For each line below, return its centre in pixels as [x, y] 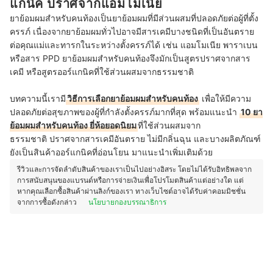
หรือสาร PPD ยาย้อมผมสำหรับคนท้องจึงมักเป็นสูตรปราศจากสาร [130, 58]
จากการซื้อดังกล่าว [48, 202]
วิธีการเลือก [89, 99]
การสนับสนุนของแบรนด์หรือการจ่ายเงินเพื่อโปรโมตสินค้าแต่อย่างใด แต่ [130, 180]
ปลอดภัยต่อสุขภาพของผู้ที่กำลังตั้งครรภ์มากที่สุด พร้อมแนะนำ [125, 112]
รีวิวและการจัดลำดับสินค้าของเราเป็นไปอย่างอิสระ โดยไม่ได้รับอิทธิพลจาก [134, 169]
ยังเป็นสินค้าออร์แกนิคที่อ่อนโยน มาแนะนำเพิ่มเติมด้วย [112, 152]
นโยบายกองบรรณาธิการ [127, 202]
